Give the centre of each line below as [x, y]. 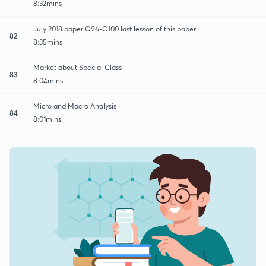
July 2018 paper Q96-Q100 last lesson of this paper [115, 28]
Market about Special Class [77, 67]
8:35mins [48, 42]
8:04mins [48, 80]
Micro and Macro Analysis [75, 106]
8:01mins [47, 119]
